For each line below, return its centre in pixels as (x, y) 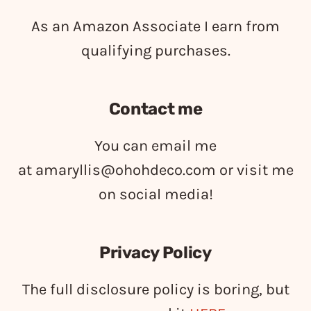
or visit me (254, 170)
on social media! (155, 194)
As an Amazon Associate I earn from (155, 26)
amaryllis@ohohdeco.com (125, 170)
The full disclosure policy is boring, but (155, 289)
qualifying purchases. (155, 51)
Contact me (155, 109)
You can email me (155, 146)
